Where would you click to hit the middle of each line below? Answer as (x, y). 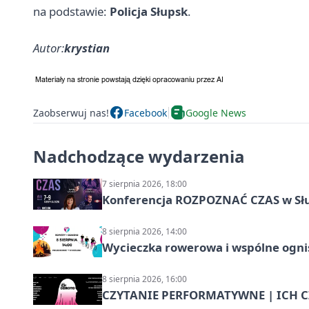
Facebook (146, 112)
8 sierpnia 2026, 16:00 (144, 279)
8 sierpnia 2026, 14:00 (144, 232)
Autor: (49, 48)
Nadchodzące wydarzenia (139, 157)
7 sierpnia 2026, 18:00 (144, 184)
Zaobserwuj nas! (71, 112)
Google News (216, 112)
